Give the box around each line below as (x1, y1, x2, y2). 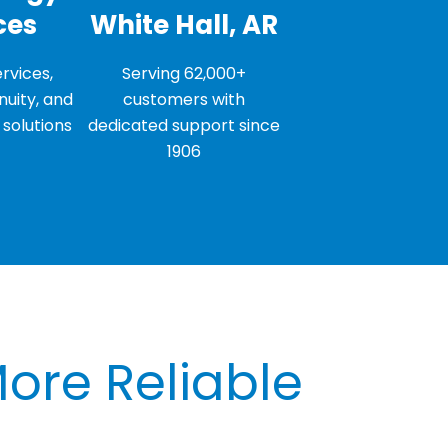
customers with (123, 88, 245, 111)
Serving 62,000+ (122, 62, 246, 85)
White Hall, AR (90, 7, 278, 43)
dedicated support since (88, 114, 280, 137)
